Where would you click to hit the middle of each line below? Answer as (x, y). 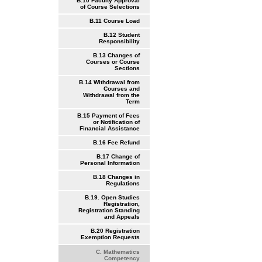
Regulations (123, 184)
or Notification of (116, 122)
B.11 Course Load (114, 21)
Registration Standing (109, 211)
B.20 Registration (115, 231)
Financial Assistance (109, 129)
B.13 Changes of (116, 56)
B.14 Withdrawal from (109, 82)
